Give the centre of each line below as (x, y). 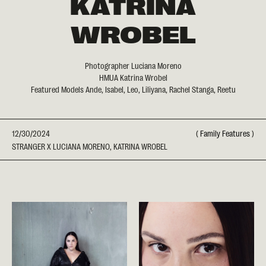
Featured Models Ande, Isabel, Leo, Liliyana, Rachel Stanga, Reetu (133, 89)
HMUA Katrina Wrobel (133, 77)
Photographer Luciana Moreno (133, 65)
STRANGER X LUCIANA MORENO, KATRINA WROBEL (90, 146)
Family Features (225, 133)
